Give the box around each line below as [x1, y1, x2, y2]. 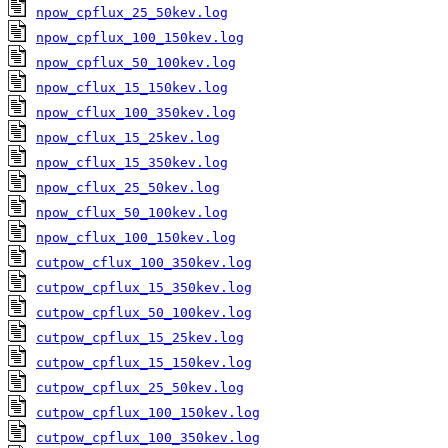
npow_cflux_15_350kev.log [36, 155, 228, 171]
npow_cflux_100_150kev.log [36, 230, 236, 246]
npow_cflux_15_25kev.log [36, 130, 220, 146]
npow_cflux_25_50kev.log [36, 180, 220, 196]
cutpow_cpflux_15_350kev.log [36, 280, 252, 296]
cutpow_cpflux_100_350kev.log [36, 430, 260, 446]
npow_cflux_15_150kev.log [36, 80, 228, 96]
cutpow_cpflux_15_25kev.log [36, 330, 244, 346]
